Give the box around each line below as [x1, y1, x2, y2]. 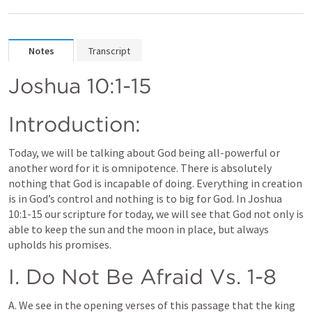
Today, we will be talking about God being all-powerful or [8, 146, 280, 159]
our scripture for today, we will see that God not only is [42, 207, 304, 221]
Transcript [88, 45, 130, 57]
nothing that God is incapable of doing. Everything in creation [8, 176, 302, 190]
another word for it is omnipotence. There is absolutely [8, 161, 272, 175]
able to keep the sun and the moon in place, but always [8, 222, 269, 236]
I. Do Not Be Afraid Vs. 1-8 [8, 264, 276, 289]
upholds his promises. [8, 237, 111, 251]
